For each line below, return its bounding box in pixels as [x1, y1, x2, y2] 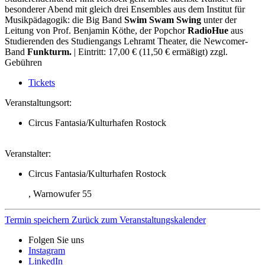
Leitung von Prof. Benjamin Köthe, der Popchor [5, 25, 188, 36]
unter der [201, 15, 237, 25]
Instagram [28, 245, 65, 256]
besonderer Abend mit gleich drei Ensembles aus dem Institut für [5, 4, 245, 15]
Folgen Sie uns [28, 235, 84, 245]
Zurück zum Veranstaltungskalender [72, 215, 206, 225]
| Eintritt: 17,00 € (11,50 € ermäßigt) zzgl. [72, 47, 228, 57]
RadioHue [188, 25, 231, 36]
